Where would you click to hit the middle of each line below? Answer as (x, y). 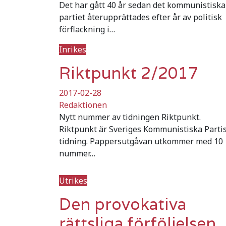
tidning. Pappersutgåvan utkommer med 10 (141, 141)
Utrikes (73, 180)
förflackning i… (87, 29)
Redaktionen (83, 105)
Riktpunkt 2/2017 (129, 73)
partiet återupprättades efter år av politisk (140, 17)
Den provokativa (123, 204)
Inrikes (73, 49)
